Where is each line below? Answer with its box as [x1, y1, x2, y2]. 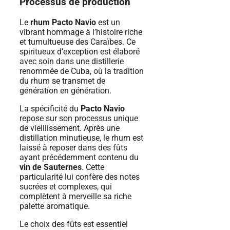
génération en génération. [20, 85, 111, 95]
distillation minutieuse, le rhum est [20, 132, 143, 143]
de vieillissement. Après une [20, 123, 120, 133]
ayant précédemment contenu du [20, 152, 139, 162]
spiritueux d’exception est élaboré [20, 46, 140, 56]
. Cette [82, 162, 104, 172]
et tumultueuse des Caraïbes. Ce [20, 36, 136, 47]
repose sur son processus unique [20, 113, 138, 123]
